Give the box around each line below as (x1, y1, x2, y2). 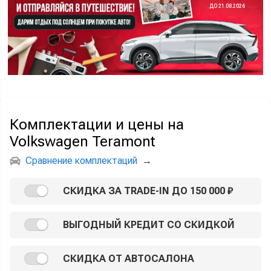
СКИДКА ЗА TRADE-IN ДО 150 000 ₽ (63, 184, 233, 197)
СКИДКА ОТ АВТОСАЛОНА (63, 252, 194, 264)
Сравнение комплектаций (25, 154, 137, 166)
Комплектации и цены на (10, 116, 184, 133)
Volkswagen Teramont (10, 132, 155, 150)
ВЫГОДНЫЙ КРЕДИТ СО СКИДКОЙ (63, 218, 235, 230)
